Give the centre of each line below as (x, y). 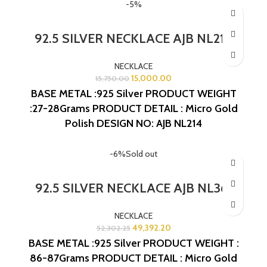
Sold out (142, 153)
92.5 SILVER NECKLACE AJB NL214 (133, 38)
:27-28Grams (60, 108)
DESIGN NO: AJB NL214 (149, 123)
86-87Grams (60, 258)
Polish (80, 123)
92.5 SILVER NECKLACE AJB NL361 (133, 188)
